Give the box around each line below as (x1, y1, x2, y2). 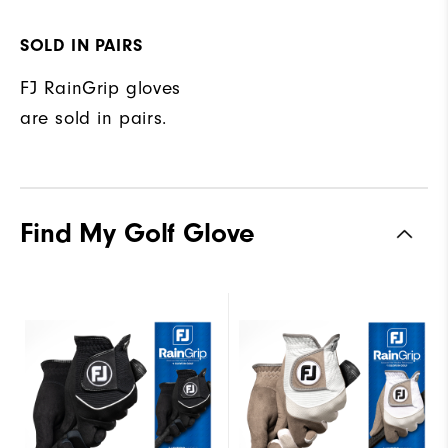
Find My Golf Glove (20, 217, 256, 250)
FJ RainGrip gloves (20, 77, 181, 100)
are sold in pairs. (20, 107, 167, 130)
